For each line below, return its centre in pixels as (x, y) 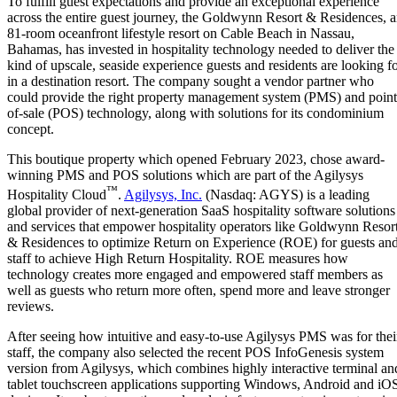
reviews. (31, 306)
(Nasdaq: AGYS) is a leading (286, 194)
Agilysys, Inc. (163, 194)
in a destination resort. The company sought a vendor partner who (191, 81)
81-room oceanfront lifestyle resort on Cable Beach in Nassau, (181, 33)
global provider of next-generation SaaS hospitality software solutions (201, 210)
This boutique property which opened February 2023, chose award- (196, 159)
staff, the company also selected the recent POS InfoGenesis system (195, 352)
